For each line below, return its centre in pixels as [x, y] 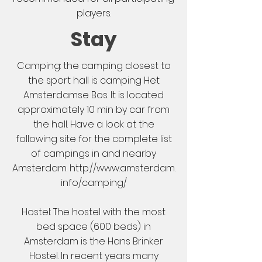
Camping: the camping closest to [94, 66]
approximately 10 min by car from [94, 110]
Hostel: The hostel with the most [94, 212]
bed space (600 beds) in [94, 227]
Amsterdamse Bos [65, 95]
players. [94, 13]
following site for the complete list [94, 139]
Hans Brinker [135, 241]
